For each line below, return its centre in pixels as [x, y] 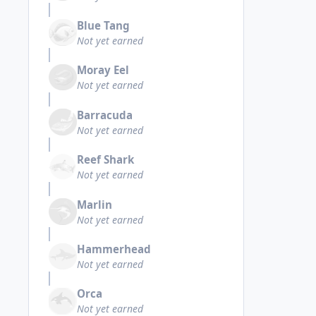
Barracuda [105, 115]
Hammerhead [114, 249]
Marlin [95, 204]
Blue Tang [103, 25]
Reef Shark [105, 160]
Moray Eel [103, 70]
